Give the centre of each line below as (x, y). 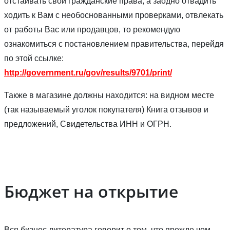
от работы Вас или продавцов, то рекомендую (92, 29)
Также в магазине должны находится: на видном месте (109, 95)
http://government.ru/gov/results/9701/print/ (88, 72)
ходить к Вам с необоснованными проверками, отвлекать (114, 15)
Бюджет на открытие (91, 191)
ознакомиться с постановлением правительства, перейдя (114, 44)
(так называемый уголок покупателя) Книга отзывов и (106, 109)
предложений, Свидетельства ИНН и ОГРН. (88, 124)
